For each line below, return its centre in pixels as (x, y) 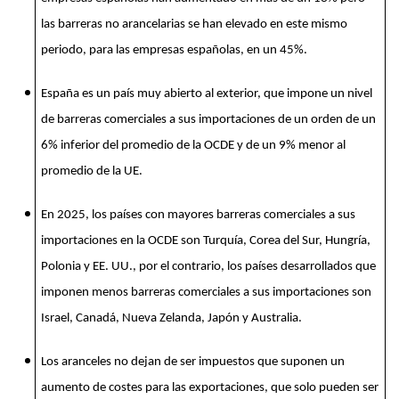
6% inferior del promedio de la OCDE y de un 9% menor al (193, 145)
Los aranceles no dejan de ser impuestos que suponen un (192, 362)
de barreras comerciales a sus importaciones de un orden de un (208, 119)
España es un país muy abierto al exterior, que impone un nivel (206, 94)
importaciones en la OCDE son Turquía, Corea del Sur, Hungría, (205, 240)
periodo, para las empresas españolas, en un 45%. (174, 50)
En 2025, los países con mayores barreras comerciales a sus (198, 215)
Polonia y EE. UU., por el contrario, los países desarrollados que (208, 266)
